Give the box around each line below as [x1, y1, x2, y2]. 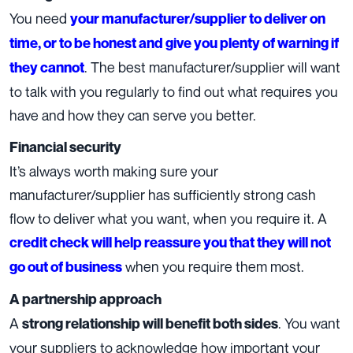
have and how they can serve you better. [9, 106, 256, 124]
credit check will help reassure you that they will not [9, 234, 331, 251]
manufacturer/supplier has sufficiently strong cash [9, 186, 316, 204]
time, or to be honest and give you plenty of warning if [9, 35, 339, 52]
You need [9, 9, 70, 28]
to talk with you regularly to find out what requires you [9, 83, 338, 101]
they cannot [9, 59, 84, 76]
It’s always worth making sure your [9, 162, 218, 180]
